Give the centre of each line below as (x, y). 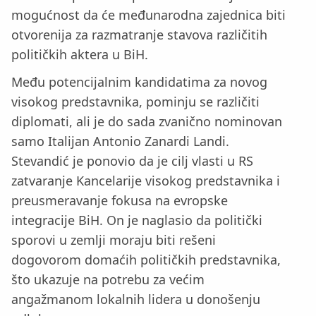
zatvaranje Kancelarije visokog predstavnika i (146, 181)
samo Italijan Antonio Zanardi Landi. (120, 141)
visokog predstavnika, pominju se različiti (135, 102)
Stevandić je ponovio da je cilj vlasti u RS (132, 161)
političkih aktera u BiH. (80, 55)
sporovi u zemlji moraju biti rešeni (114, 240)
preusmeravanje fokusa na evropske (120, 200)
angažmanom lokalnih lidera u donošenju (136, 299)
